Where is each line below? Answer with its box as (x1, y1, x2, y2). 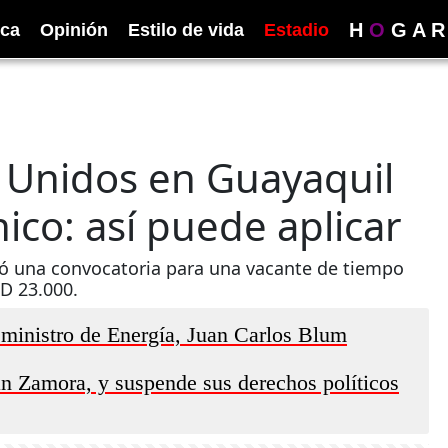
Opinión (40, 19, 108, 40)
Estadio (264, 19, 329, 40)
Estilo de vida (128, 19, 244, 40)
